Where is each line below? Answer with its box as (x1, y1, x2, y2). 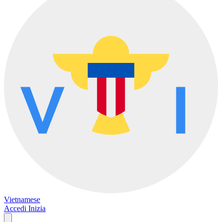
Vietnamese (4, 195, 40, 204)
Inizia (28, 204, 46, 213)
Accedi (4, 204, 28, 213)
